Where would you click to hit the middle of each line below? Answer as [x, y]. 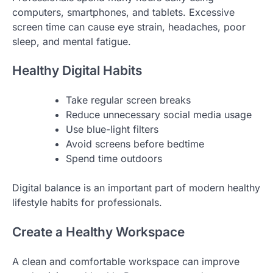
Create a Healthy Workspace [98, 232]
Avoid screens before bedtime [135, 144]
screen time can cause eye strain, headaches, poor [129, 27]
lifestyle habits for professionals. [87, 203]
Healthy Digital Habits [77, 71]
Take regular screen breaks [128, 100]
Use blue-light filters [112, 129]
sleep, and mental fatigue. [72, 41]
